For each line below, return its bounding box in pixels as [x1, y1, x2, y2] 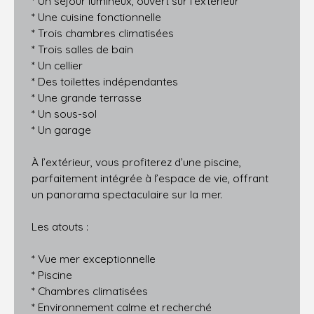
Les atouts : [32, 219, 88, 233]
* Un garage [32, 122, 91, 137]
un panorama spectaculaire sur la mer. [32, 186, 222, 201]
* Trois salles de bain [32, 41, 133, 56]
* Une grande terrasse [32, 90, 142, 104]
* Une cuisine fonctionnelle [32, 9, 161, 24]
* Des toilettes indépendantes [32, 74, 178, 88]
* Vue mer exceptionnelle [32, 251, 156, 266]
